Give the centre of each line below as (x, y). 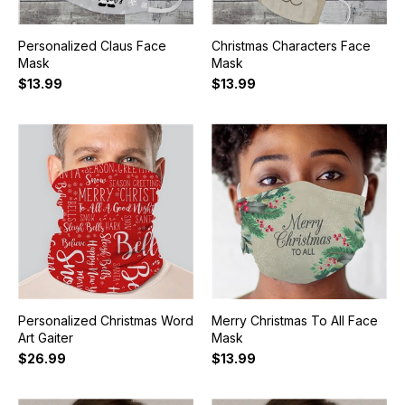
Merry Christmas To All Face (294, 321)
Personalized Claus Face (92, 46)
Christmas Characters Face (291, 46)
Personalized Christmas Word (105, 321)
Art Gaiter (45, 338)
